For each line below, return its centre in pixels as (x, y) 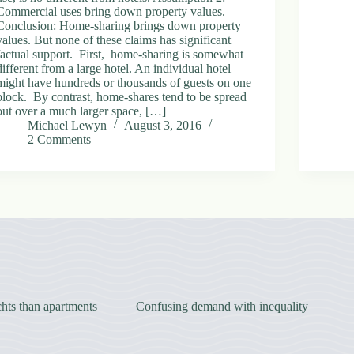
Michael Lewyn (68, 125)
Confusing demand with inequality (222, 306)
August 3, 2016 (163, 125)
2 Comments (60, 139)
